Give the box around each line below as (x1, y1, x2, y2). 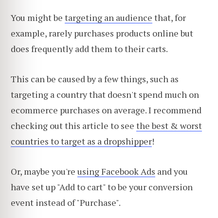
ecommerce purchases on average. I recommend (11, 104, 201, 116)
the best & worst (136, 119, 202, 131)
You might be (11, 12, 65, 24)
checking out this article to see (11, 119, 136, 131)
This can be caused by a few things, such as (11, 73, 179, 85)
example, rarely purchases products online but (11, 27, 193, 39)
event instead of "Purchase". (11, 196, 121, 208)
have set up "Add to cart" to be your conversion (11, 181, 193, 193)
